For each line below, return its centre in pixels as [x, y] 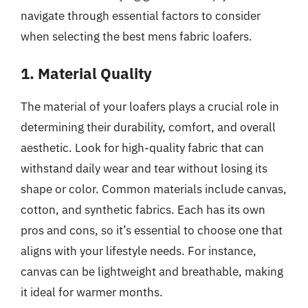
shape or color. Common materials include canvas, [154, 189]
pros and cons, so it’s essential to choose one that [152, 230]
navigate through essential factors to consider [141, 16]
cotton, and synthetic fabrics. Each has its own [143, 209]
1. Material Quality [86, 73]
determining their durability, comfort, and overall [148, 127]
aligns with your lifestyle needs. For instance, [139, 251]
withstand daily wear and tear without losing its [144, 168]
